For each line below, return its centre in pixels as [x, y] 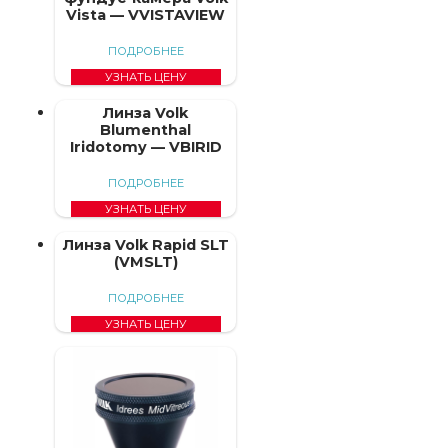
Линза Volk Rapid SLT [145, 244]
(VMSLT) [145, 261]
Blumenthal [146, 129]
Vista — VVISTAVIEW [146, 14]
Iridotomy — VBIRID [145, 146]
